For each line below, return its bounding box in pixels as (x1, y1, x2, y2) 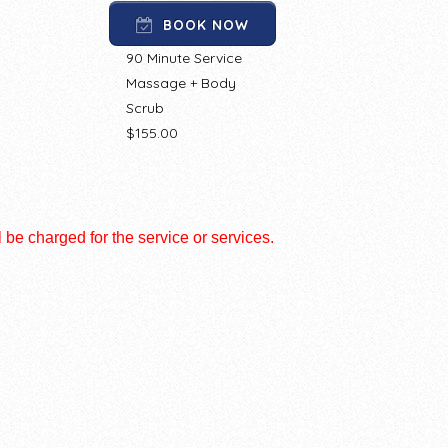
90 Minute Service (126, 48, 242, 67)
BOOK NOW (162, 15, 249, 33)
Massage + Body (126, 73, 236, 92)
